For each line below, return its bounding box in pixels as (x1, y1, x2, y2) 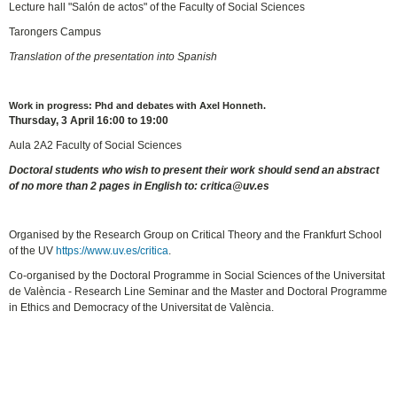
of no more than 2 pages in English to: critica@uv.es (9, 179, 270, 192)
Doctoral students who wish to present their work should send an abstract (9, 163, 380, 176)
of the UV (9, 245, 57, 258)
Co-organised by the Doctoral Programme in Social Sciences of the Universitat (9, 269, 385, 283)
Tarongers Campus (9, 25, 102, 38)
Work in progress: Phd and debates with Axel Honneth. (9, 99, 267, 111)
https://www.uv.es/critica (56, 245, 169, 258)
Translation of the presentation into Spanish (9, 50, 218, 63)
